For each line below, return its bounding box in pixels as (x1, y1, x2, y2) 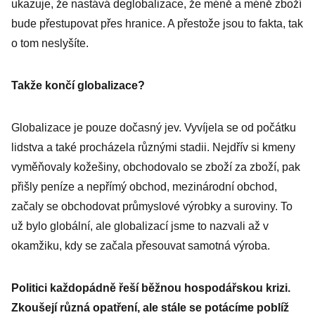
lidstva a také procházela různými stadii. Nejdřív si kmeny (11, 141, 295, 153)
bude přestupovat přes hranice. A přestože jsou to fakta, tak (11, 18, 303, 30)
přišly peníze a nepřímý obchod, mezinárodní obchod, (11, 181, 277, 193)
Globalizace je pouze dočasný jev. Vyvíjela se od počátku (11, 122, 296, 134)
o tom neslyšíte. (11, 37, 89, 49)
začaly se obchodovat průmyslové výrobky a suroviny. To (11, 200, 292, 212)
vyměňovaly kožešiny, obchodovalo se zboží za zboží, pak (11, 161, 300, 173)
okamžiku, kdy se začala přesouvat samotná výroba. (11, 240, 270, 252)
